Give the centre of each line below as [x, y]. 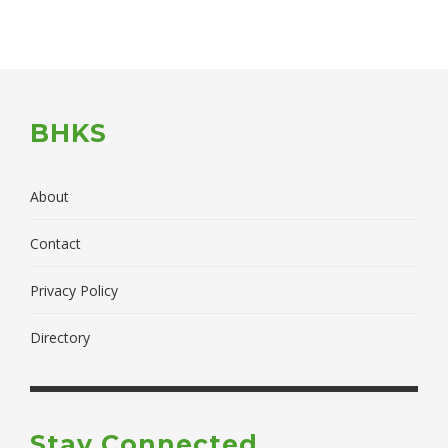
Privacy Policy [74, 291]
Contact [55, 244]
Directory [60, 338]
